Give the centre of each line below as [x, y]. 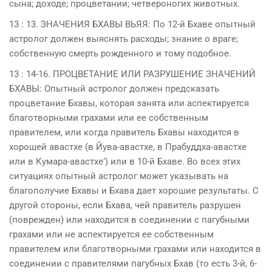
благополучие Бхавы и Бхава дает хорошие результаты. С [134, 190]
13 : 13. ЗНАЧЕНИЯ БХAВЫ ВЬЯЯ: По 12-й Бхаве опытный [132, 24]
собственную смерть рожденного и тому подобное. [120, 53]
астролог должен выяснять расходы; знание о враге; [124, 39]
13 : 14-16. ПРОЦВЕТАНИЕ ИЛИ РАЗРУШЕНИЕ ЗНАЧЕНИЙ [132, 74]
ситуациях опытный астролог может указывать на [119, 176]
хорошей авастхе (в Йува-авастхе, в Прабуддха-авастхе [128, 147]
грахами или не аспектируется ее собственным [111, 234]
